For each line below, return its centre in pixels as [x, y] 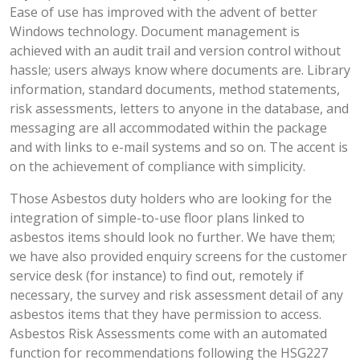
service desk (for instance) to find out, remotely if [157, 276]
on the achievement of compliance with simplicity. [157, 167]
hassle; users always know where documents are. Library [180, 70]
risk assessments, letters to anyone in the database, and [179, 109]
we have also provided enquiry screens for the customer [178, 257]
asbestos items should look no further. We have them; [172, 237]
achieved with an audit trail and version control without [175, 51]
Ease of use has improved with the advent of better [164, 12]
